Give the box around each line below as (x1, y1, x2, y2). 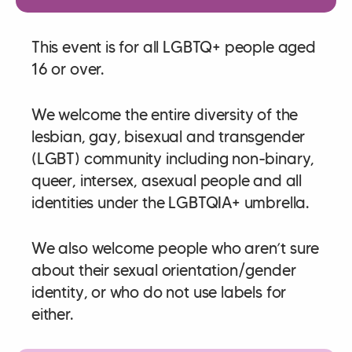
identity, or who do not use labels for (31, 282, 287, 302)
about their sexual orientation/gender (31, 260, 296, 280)
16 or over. (31, 59, 105, 79)
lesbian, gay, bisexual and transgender (31, 126, 306, 146)
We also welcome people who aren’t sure (31, 238, 320, 258)
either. (31, 304, 74, 324)
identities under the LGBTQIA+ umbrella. (31, 192, 310, 212)
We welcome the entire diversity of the (31, 104, 299, 124)
